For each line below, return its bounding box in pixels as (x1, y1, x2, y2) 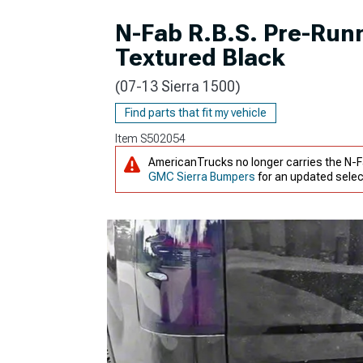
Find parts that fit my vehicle (125, 106, 267, 119)
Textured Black (115, 43, 285, 71)
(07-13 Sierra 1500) (115, 78, 241, 95)
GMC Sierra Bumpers (148, 170, 255, 183)
